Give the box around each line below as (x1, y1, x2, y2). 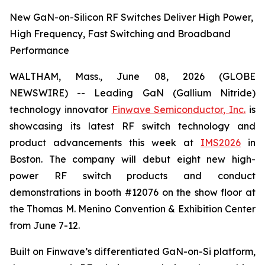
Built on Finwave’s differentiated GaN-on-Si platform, (9, 245, 256, 257)
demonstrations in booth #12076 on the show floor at (9, 186, 256, 198)
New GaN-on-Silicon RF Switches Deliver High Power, (9, 11, 253, 23)
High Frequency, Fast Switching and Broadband (9, 28, 231, 40)
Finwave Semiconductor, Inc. (111, 104, 246, 115)
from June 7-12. (9, 219, 80, 231)
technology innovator (9, 104, 112, 115)
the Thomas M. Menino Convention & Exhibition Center (9, 203, 256, 215)
